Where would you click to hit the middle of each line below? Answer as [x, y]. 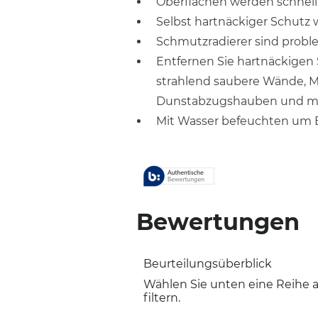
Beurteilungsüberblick [208, 264]
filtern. [162, 298]
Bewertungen [218, 222]
